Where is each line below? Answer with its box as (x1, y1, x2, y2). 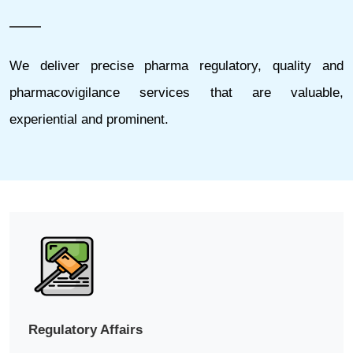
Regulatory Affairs (28, 321, 143, 337)
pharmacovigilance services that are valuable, (9, 85, 344, 100)
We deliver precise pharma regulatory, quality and (9, 58, 344, 73)
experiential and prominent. (9, 112, 169, 127)
